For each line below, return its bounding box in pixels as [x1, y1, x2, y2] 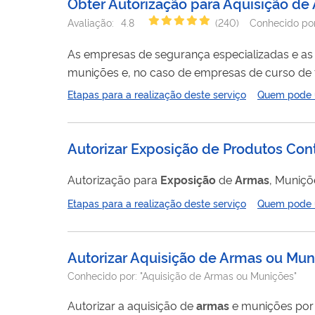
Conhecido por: [67, 268, 140, 282]
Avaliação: [67, 15, 114, 30]
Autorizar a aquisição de [67, 297, 196, 313]
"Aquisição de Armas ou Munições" [140, 268, 297, 282]
